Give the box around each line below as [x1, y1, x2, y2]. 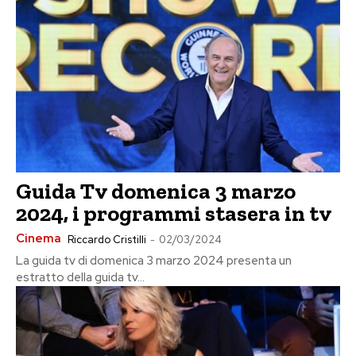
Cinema [16, 230, 61, 246]
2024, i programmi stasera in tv [16, 199, 332, 226]
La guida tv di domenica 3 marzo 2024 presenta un [16, 252, 292, 269]
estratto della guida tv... [16, 269, 145, 285]
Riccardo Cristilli [68, 232, 146, 246]
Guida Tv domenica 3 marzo [16, 177, 296, 204]
